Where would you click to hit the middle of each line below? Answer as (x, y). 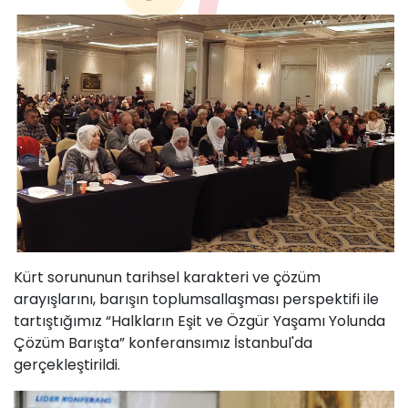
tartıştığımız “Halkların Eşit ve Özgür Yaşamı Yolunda (199, 321)
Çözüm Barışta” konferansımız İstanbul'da (163, 343)
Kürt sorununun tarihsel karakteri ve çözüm (167, 278)
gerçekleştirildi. (67, 365)
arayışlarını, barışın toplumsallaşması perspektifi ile (196, 300)
